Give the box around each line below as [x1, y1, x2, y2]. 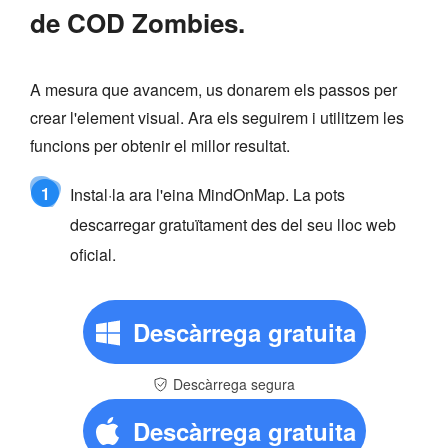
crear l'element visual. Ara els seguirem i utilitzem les [30, 105, 404, 129]
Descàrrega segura [173, 373, 295, 394]
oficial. [70, 242, 116, 266]
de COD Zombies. [30, 3, 245, 41]
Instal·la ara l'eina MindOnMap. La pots [70, 182, 345, 206]
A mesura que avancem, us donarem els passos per [30, 77, 397, 101]
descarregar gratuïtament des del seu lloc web [70, 212, 396, 236]
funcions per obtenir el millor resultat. [30, 133, 290, 157]
